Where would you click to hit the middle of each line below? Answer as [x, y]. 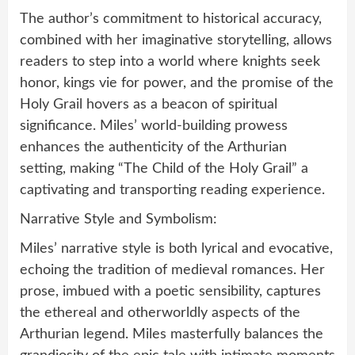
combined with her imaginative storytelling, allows [176, 40]
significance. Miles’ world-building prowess [154, 126]
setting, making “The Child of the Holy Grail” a [164, 168]
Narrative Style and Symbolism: [118, 219]
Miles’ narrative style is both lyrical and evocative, [176, 248]
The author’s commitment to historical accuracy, [171, 19]
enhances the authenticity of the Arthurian [153, 147]
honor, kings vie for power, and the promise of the [177, 83]
